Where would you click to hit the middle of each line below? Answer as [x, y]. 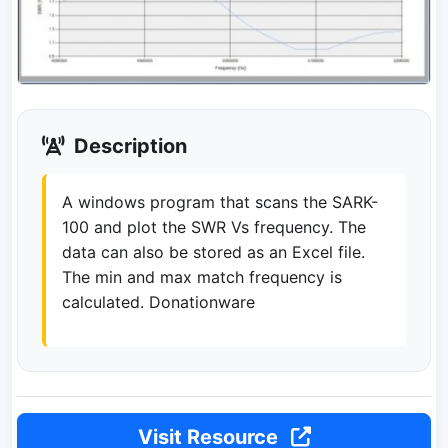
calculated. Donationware [158, 301]
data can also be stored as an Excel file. [213, 251]
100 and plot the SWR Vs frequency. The [214, 226]
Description [128, 145]
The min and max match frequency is [202, 276]
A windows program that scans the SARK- [220, 201]
